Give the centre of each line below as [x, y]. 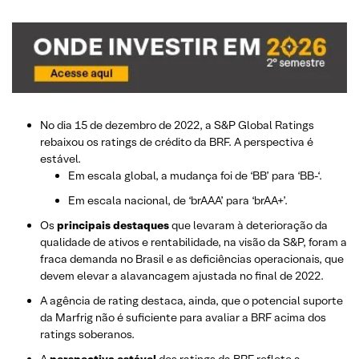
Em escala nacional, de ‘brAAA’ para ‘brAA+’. [178, 200]
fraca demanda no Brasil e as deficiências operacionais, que [192, 258]
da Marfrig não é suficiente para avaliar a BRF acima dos [183, 317]
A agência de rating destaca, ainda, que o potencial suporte [192, 300]
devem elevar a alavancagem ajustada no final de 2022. [182, 275]
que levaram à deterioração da [248, 225]
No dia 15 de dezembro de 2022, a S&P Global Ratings [177, 125]
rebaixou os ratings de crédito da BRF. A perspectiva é [177, 141]
